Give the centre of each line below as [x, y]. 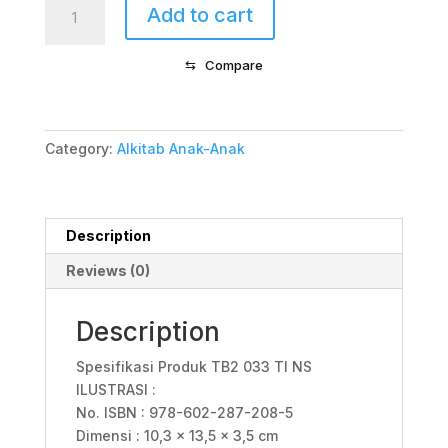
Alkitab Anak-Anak [180, 148]
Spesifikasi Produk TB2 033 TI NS [193, 366]
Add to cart [199, 14]
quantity [72, 92]
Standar [71, 23]
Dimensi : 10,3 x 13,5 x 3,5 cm [176, 435]
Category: [80, 148]
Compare [233, 64]
